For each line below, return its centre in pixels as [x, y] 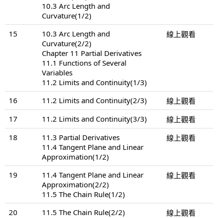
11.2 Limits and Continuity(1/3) [94, 82]
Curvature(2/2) [67, 43]
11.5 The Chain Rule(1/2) [83, 194]
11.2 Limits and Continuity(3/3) [94, 118]
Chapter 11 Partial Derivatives [92, 53]
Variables [57, 72]
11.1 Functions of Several [84, 63]
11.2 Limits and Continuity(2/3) [94, 100]
